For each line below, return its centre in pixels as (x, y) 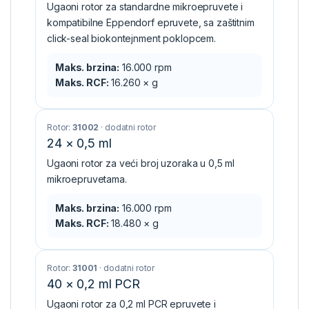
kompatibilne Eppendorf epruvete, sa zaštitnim (151, 22)
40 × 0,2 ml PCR (93, 283)
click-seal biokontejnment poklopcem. (131, 38)
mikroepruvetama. (87, 179)
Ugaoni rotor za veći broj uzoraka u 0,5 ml (141, 163)
